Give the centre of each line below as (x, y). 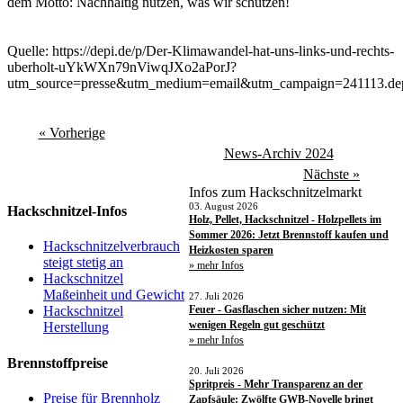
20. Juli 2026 (216, 370)
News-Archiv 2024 (278, 153)
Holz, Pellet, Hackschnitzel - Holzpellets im (285, 219)
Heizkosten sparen (231, 250)
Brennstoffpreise (58, 363)
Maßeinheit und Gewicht (114, 295)
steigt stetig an (83, 263)
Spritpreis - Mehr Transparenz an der (276, 384)
